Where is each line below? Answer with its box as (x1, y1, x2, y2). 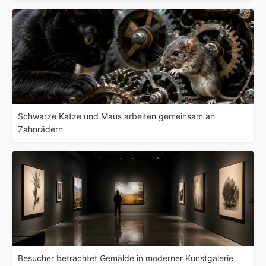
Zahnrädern (18, 123, 63, 134)
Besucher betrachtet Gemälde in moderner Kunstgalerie (18, 252, 233, 263)
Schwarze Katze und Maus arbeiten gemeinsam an (18, 110, 215, 121)
